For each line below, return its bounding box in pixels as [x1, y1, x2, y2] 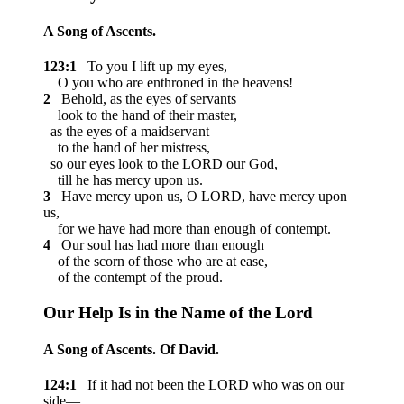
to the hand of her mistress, [43, 140, 210, 156]
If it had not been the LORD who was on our [80, 377, 344, 393]
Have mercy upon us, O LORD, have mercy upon [54, 188, 347, 205]
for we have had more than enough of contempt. [43, 221, 331, 237]
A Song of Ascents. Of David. [43, 342, 219, 358]
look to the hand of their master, [43, 107, 237, 124]
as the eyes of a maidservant [43, 124, 209, 140]
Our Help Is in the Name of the [43, 302, 275, 322]
